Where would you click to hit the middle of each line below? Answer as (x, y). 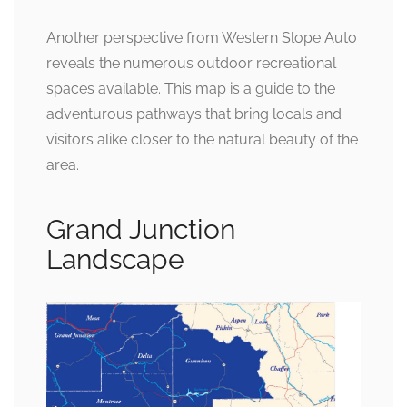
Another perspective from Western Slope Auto (202, 37)
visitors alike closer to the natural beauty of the (202, 139)
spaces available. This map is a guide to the (191, 88)
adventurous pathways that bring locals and (194, 114)
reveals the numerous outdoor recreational (191, 63)
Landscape (115, 259)
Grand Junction (141, 229)
